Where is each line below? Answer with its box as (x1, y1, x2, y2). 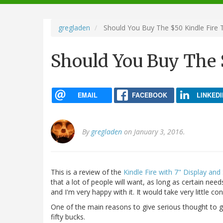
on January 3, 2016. (122, 127, 185, 137)
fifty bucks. (51, 212, 85, 222)
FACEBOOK (131, 90, 167, 100)
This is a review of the (51, 167, 123, 177)
